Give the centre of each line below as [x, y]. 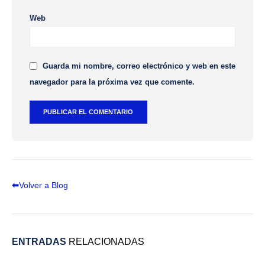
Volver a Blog [43, 185]
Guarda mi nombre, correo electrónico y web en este [139, 66]
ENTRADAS [39, 241]
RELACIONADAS [106, 241]
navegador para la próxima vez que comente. [112, 82]
